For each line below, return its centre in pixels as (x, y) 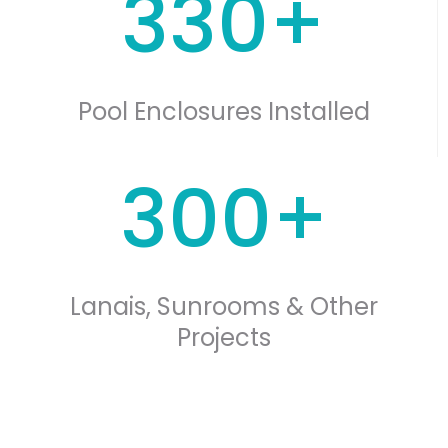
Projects (224, 338)
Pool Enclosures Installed (223, 112)
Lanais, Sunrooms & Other (224, 307)
